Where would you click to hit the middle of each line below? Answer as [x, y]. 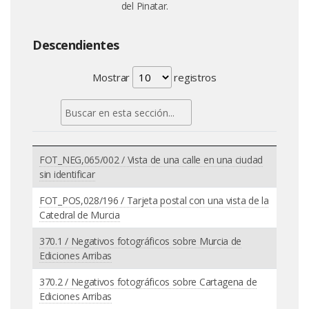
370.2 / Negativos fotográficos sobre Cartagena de [148, 281]
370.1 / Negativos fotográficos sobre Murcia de [141, 241]
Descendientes [76, 45]
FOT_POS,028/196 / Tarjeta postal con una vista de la [154, 200]
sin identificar [67, 174]
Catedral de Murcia [80, 215]
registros [194, 77]
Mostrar [112, 77]
